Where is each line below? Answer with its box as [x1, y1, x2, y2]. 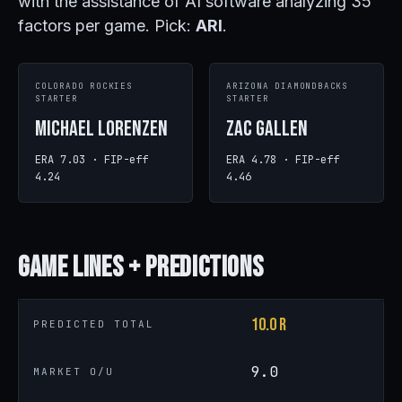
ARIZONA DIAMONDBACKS [226, 81, 349, 92]
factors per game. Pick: [18, 16, 196, 35]
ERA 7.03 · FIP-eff [35, 153, 148, 167]
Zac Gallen [226, 116, 308, 142]
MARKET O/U [33, 365, 114, 378]
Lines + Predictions [73, 250, 264, 285]
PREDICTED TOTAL [33, 318, 154, 330]
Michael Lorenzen [35, 116, 168, 142]
